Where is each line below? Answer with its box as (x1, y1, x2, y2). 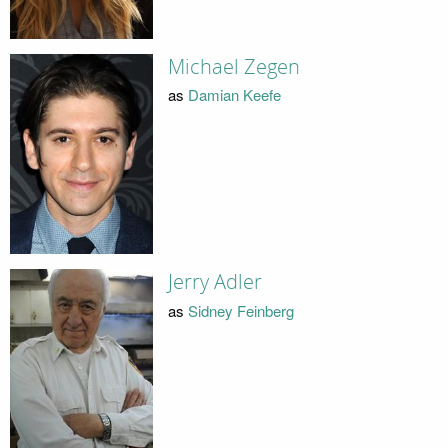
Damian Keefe (187, 84, 281, 106)
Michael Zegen (167, 54, 300, 79)
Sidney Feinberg (187, 299, 294, 321)
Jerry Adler (167, 270, 262, 295)
